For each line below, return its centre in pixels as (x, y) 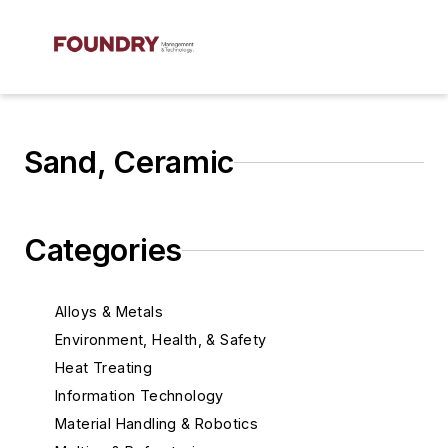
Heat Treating (104, 367)
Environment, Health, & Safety (161, 339)
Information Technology (139, 395)
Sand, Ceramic (129, 162)
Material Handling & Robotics (157, 423)
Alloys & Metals (109, 311)
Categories (103, 250)
